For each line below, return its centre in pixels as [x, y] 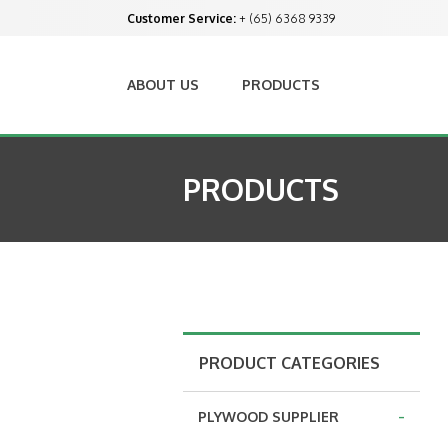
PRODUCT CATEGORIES [289, 362]
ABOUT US [163, 85]
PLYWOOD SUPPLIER [268, 416]
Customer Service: [181, 18]
